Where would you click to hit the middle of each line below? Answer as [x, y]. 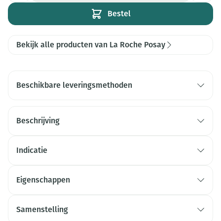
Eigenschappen [43, 180]
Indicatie [32, 150]
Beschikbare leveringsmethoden [74, 85]
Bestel [119, 14]
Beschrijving [38, 121]
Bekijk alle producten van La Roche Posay [91, 45]
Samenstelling [42, 209]
